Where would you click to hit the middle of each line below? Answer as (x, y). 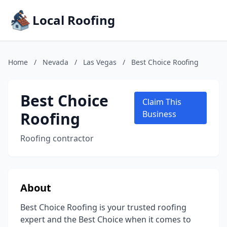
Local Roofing (74, 20)
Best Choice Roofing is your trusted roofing (103, 207)
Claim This (162, 102)
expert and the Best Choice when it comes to (106, 219)
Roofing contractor (57, 138)
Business (159, 114)
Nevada (55, 62)
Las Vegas (100, 62)
